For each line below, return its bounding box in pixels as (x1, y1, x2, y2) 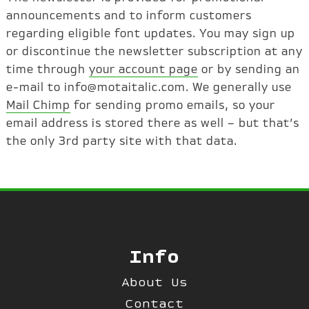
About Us (121, 274, 188, 290)
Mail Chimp (6, 99, 70, 112)
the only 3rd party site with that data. (6, 134, 237, 148)
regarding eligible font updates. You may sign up (6, 27, 295, 41)
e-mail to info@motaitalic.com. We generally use (6, 81, 292, 94)
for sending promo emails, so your (70, 99, 275, 112)
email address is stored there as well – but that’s (6, 117, 299, 130)
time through (6, 63, 89, 77)
